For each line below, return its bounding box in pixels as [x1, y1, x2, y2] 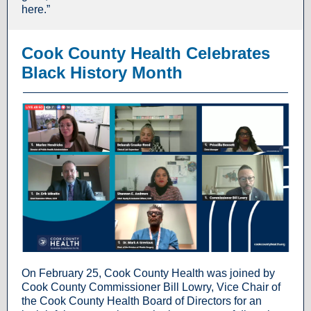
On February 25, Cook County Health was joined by [22, 267, 275, 279]
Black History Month [22, 63, 183, 82]
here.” [22, 3, 50, 15]
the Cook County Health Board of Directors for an [22, 295, 262, 307]
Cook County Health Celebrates [22, 44, 270, 62]
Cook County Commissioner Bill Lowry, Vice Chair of [22, 281, 280, 293]
